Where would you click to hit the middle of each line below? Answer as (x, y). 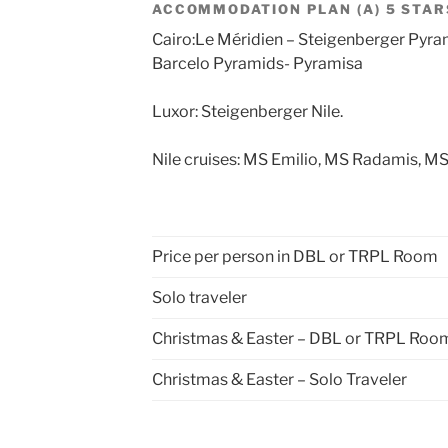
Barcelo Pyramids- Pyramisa (257, 63)
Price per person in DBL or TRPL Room (294, 256)
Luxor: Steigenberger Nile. (248, 111)
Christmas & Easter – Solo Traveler (279, 379)
